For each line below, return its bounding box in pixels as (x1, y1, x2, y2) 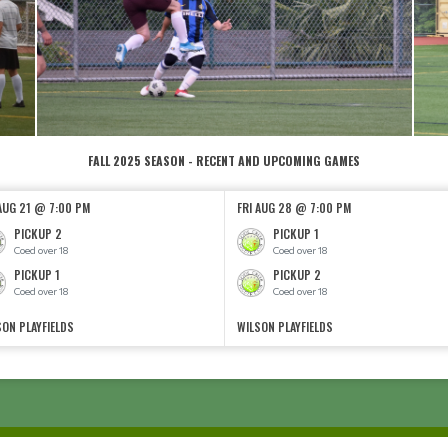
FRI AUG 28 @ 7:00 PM (237, 199, 351, 216)
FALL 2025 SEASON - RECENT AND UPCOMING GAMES (88, 152, 360, 169)
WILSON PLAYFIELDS (237, 318, 333, 335)
